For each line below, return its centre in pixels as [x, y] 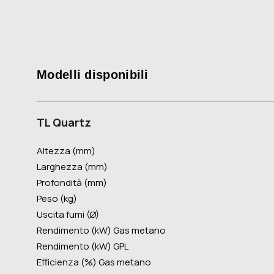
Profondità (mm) [72, 183]
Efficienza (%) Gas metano [94, 262]
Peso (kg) [57, 199]
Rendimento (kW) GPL [83, 246]
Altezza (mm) [66, 151]
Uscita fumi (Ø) [68, 215]
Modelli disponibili [93, 75]
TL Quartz [64, 123]
